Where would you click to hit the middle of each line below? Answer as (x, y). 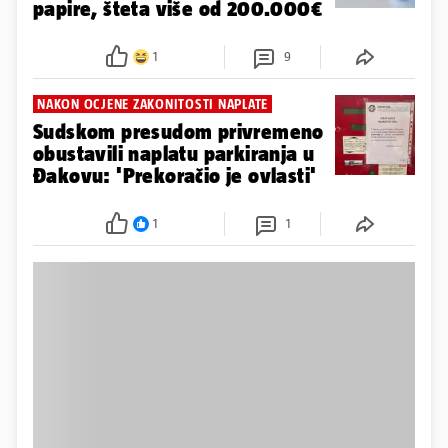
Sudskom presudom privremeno (178, 132)
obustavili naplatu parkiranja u (174, 154)
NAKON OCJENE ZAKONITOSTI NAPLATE (152, 104)
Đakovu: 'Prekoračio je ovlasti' (175, 176)
